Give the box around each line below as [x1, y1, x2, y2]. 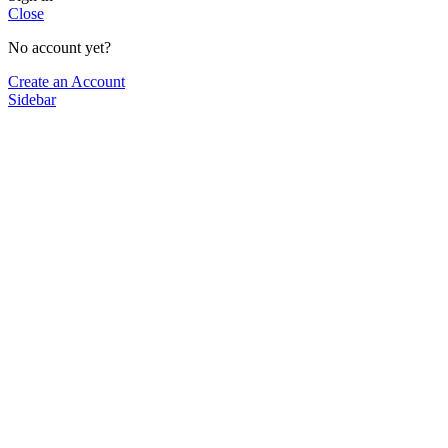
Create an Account [8, 72, 125, 90]
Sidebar [8, 90, 56, 108]
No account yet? [8, 38, 111, 56]
